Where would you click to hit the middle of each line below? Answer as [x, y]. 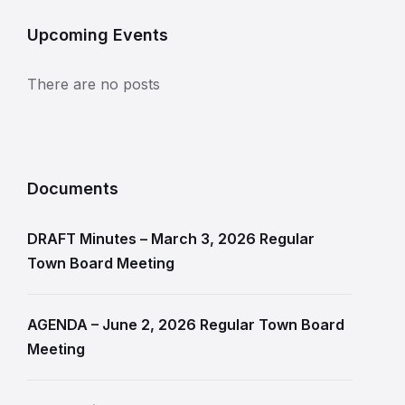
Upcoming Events [98, 35]
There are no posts [94, 84]
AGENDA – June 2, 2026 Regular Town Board [186, 325]
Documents [73, 188]
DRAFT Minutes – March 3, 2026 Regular [171, 239]
